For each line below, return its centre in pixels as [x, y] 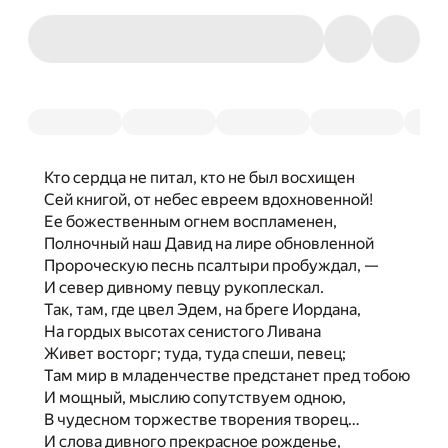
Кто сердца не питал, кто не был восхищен [199, 177]
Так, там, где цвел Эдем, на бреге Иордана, [202, 309]
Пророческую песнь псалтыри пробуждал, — [211, 265]
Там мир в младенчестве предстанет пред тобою [227, 375]
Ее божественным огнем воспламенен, [190, 221]
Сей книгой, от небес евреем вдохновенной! [208, 199]
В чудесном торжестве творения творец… [202, 419]
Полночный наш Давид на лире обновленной [209, 243]
